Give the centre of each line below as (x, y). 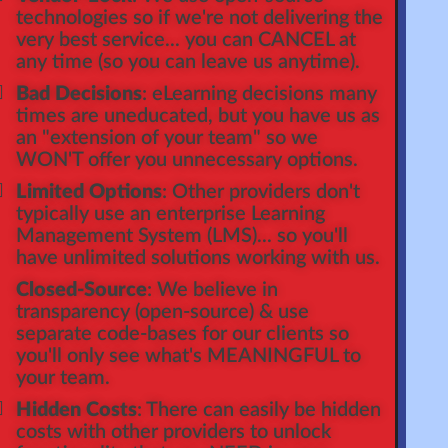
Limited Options (88, 192)
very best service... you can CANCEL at (185, 40)
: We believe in (212, 290)
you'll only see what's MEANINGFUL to (188, 356)
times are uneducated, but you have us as (197, 116)
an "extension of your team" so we (166, 138)
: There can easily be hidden (258, 410)
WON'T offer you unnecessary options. (186, 160)
